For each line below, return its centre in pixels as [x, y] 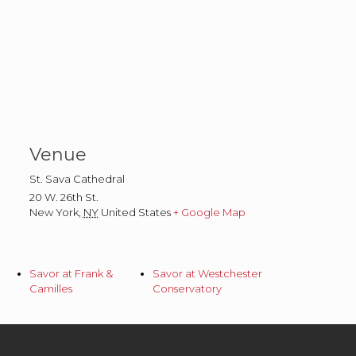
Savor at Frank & [71, 273]
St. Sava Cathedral [77, 179]
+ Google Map [209, 212]
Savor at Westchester [208, 273]
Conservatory [188, 288]
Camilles [50, 288]
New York [54, 212]
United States [135, 212]
